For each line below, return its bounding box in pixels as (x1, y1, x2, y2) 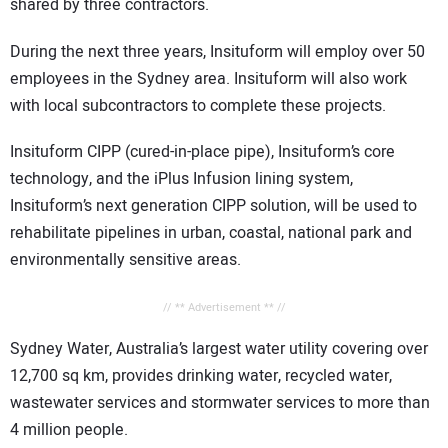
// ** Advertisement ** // (162, 299, 286, 317)
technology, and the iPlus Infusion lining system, (10, 167, 353, 192)
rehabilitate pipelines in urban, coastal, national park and (10, 221, 412, 246)
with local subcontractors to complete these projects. (10, 93, 386, 118)
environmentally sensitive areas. (10, 248, 241, 273)
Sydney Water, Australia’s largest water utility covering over (10, 337, 428, 362)
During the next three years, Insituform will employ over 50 (10, 39, 425, 64)
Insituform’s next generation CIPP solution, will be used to (10, 194, 417, 219)
